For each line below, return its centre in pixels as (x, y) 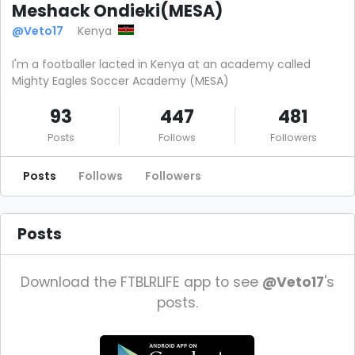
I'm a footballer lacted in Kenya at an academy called (161, 65)
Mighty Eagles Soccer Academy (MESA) (120, 81)
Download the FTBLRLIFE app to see (141, 282)
